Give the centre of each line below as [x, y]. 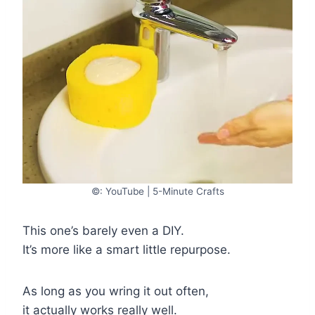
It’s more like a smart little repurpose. [127, 249]
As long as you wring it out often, [116, 291]
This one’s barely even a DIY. [103, 230]
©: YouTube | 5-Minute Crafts [157, 191]
